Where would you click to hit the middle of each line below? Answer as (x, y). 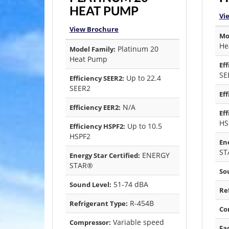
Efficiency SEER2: (97, 78)
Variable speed (138, 222)
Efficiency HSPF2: (97, 127)
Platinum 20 (137, 49)
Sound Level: (90, 185)
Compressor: (90, 223)
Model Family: (93, 49)
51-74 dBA (130, 185)
